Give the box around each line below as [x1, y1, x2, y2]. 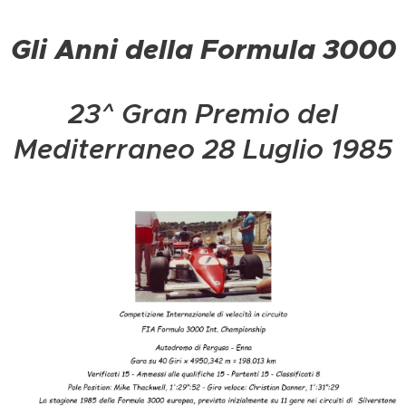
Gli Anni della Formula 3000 [10, 33, 396, 67]
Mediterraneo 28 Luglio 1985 [14, 132, 392, 167]
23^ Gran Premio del [68, 97, 338, 131]
